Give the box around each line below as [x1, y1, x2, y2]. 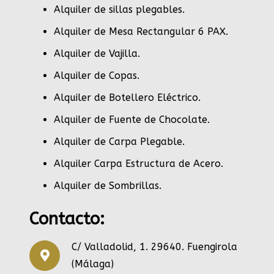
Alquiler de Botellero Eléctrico [54, 92, 198, 104]
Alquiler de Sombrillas [54, 180, 159, 192]
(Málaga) [72, 258, 114, 270]
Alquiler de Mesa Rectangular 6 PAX [54, 26, 226, 38]
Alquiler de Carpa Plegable [54, 136, 182, 148]
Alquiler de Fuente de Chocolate [54, 114, 207, 126]
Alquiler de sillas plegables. [54, 4, 185, 16]
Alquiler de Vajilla [54, 48, 138, 60]
